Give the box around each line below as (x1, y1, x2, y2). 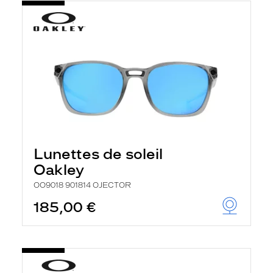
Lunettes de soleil (34, 145, 163, 163)
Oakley (34, 161, 84, 179)
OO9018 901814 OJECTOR (34, 181, 131, 190)
